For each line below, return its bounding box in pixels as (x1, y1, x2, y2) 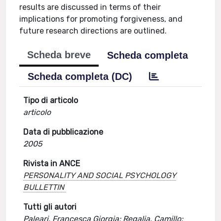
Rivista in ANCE (23, 159, 80, 168)
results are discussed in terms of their (19, 2, 161, 12)
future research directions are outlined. (19, 26, 167, 36)
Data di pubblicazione (23, 127, 104, 137)
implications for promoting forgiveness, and (19, 14, 183, 24)
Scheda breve (27, 49, 91, 60)
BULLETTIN (23, 183, 65, 192)
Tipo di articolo (23, 96, 78, 105)
